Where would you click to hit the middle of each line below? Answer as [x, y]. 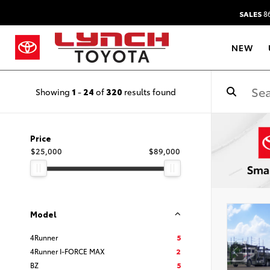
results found [149, 91]
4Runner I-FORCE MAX [67, 251]
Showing [53, 91]
